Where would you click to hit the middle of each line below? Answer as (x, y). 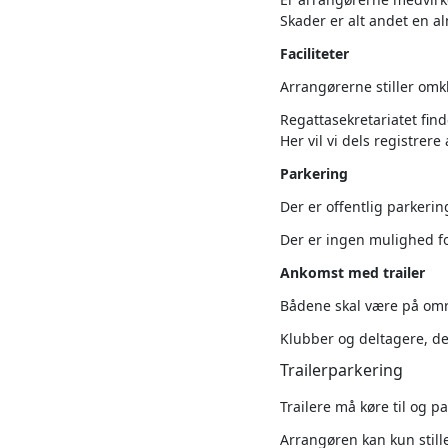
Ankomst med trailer (352, 272)
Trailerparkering (341, 370)
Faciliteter (314, 53)
